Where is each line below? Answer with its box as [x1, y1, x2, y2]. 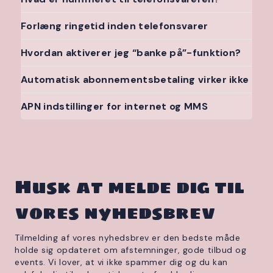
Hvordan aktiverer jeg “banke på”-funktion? [21, 46, 241, 59]
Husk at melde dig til [15, 172, 244, 202]
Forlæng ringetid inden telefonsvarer [21, 19, 208, 32]
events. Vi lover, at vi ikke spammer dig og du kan [15, 257, 228, 268]
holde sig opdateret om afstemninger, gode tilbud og [15, 244, 247, 255]
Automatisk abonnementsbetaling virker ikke [21, 73, 249, 86]
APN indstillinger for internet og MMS [21, 100, 208, 113]
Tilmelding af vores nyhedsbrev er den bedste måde [15, 232, 241, 243]
